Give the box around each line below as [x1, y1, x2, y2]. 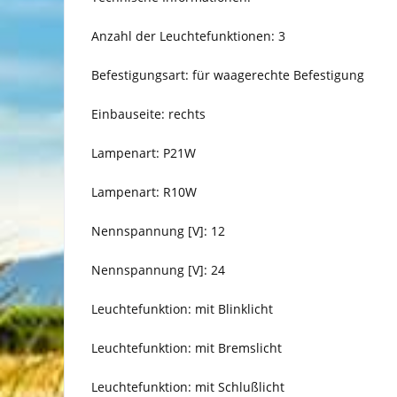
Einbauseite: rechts [91, 105, 206, 123]
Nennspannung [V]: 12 [91, 222, 225, 240]
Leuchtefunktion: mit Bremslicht [91, 339, 282, 357]
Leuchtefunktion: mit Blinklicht [91, 300, 273, 318]
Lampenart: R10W [91, 183, 197, 201]
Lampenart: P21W [91, 144, 196, 162]
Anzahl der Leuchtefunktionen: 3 [91, 27, 285, 45]
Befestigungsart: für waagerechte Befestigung [91, 66, 364, 84]
